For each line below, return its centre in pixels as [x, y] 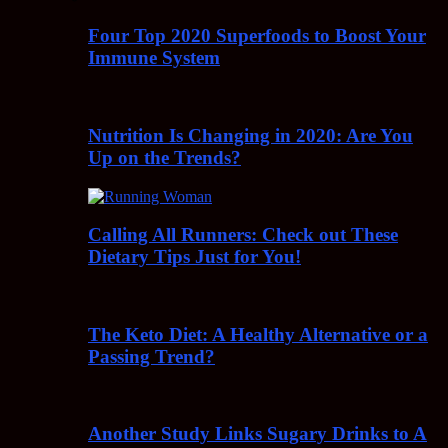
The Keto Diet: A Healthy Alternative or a [258, 334]
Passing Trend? [151, 356]
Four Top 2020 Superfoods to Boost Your [257, 36]
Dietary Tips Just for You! [194, 257]
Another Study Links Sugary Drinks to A [257, 434]
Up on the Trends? [164, 157]
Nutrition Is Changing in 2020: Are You [250, 135]
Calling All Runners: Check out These [243, 235]
